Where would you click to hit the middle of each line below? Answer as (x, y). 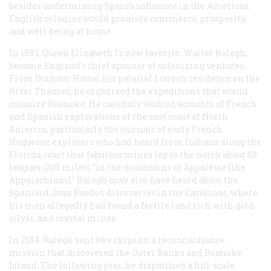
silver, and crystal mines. (63, 218)
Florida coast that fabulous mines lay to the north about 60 (133, 155)
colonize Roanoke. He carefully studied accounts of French (133, 104)
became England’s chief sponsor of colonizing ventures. (127, 66)
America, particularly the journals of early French (116, 129)
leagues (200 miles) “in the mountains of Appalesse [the (127, 168)
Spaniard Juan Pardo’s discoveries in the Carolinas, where (133, 193)
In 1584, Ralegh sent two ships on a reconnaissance (117, 240)
